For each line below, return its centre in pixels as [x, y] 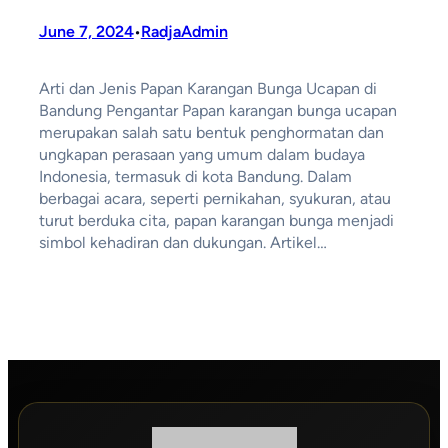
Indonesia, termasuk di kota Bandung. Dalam [195, 177]
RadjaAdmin [184, 32]
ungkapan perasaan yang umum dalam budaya [201, 155]
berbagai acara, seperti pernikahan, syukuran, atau [214, 199]
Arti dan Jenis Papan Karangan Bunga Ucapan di [207, 89]
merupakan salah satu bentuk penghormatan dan [211, 133]
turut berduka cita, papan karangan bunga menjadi [216, 221]
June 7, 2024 [86, 32]
